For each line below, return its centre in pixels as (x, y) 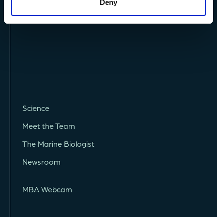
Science (36, 108)
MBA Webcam (47, 189)
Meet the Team (49, 126)
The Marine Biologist (58, 144)
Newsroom (41, 162)
